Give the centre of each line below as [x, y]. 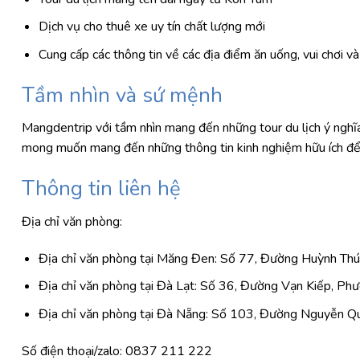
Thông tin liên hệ [104, 189]
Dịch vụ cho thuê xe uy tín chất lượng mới [153, 27]
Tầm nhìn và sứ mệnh [125, 95]
